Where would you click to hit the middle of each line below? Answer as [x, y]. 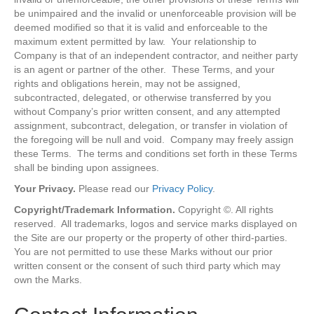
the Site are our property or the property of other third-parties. [151, 238]
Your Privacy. [45, 189]
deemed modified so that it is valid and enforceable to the [141, 28]
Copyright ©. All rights [224, 210]
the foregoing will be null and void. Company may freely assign [154, 140]
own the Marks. [48, 280]
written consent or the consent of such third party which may [147, 266]
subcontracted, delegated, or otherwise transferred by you [143, 98]
